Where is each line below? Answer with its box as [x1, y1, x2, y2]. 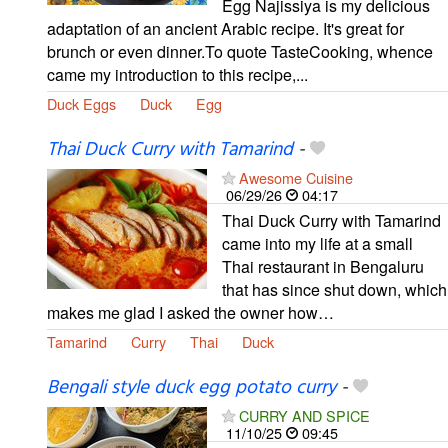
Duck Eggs [47, 92, 116, 114]
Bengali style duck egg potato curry [47, 373, 336, 404]
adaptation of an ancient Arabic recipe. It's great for [47, 16, 404, 40]
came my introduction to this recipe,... [47, 62, 308, 86]
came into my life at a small [222, 231, 413, 255]
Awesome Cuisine [239, 166, 353, 188]
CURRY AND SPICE [239, 405, 370, 427]
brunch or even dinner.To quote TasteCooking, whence [47, 39, 433, 63]
